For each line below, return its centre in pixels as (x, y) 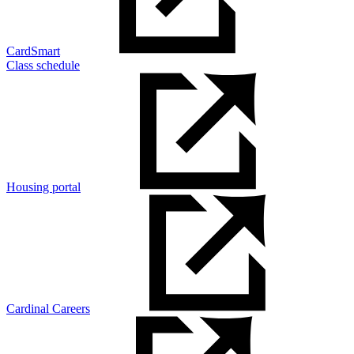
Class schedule (43, 66)
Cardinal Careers (48, 309)
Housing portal (43, 187)
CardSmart (33, 51)
